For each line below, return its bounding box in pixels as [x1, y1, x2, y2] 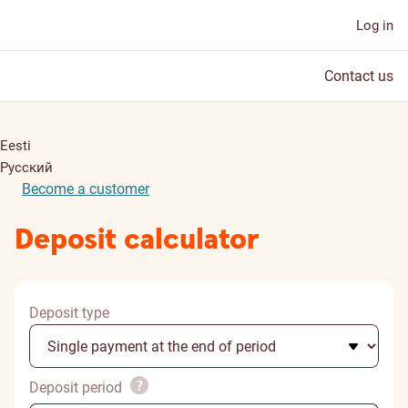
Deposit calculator [15, 220, 260, 260]
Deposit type [29, 304, 109, 321]
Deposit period [29, 379, 126, 396]
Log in [356, 17, 393, 34]
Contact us [324, 67, 393, 85]
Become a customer [22, 180, 149, 198]
